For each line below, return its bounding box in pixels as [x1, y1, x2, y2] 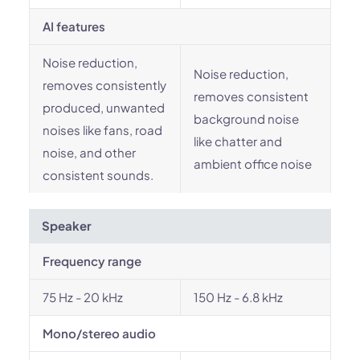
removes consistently [43, 77, 166, 92]
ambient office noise [194, 156, 312, 171]
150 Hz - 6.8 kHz [194, 289, 283, 305]
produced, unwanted [43, 100, 165, 115]
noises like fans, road [43, 122, 162, 137]
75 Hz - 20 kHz [43, 289, 123, 305]
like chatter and [194, 133, 282, 149]
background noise [194, 111, 299, 126]
